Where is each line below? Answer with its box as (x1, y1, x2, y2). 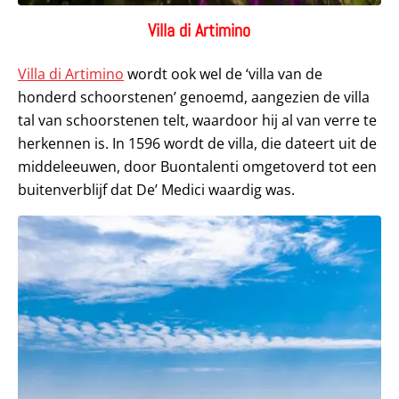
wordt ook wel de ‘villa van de (124, 63, 322, 84)
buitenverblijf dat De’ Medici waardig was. (18, 179, 295, 199)
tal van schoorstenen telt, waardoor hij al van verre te (18, 110, 377, 130)
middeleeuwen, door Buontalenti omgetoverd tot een (18, 156, 377, 176)
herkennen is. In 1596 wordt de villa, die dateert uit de (18, 133, 377, 153)
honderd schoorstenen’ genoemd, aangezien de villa (18, 86, 370, 107)
